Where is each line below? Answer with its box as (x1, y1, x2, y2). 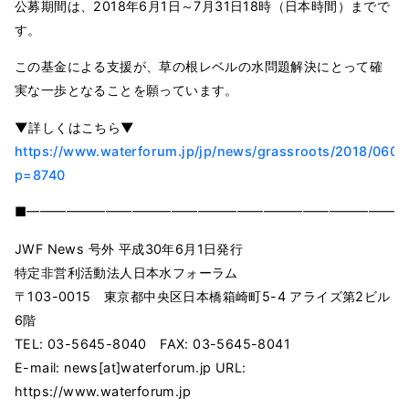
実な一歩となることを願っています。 (15, 82, 238, 99)
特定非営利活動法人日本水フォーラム (15, 264, 238, 280)
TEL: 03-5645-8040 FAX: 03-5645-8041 (15, 335, 290, 351)
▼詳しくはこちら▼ (15, 119, 135, 135)
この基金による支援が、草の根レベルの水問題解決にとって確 (15, 58, 383, 75)
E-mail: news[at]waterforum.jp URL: (15, 359, 246, 375)
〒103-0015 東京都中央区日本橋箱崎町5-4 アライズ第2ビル (15, 288, 391, 304)
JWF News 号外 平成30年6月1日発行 (15, 240, 244, 257)
